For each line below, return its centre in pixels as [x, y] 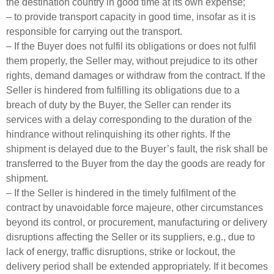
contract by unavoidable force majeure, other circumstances [135, 208]
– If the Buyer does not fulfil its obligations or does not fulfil [131, 46]
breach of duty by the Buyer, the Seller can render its [119, 105]
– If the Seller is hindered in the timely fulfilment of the [121, 193]
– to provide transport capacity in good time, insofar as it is [131, 17]
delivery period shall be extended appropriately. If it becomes [137, 267]
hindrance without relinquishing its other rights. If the [118, 135]
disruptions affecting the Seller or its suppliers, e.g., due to [131, 237]
